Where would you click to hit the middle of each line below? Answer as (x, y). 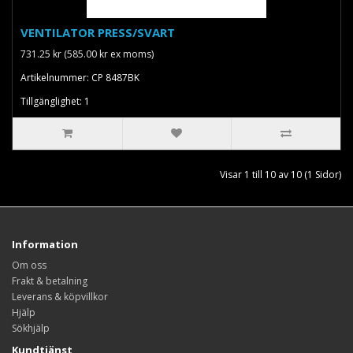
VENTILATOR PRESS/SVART (98, 32)
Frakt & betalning (50, 281)
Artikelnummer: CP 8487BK (80, 77)
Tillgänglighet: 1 (55, 101)
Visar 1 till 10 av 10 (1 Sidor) (281, 174)
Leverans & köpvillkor (60, 296)
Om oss (29, 265)
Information (45, 244)
